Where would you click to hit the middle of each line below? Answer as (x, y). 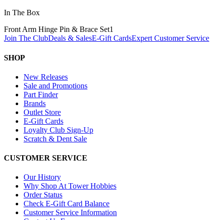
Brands (35, 103)
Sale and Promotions (55, 85)
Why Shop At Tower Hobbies (70, 186)
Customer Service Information (70, 213)
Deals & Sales (70, 38)
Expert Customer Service (170, 38)
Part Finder (41, 94)
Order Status (43, 195)
